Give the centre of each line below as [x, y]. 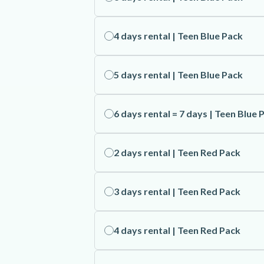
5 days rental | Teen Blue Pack [178, 75]
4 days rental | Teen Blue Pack [178, 36]
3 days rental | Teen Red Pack [177, 191]
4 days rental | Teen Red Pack [177, 230]
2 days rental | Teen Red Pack [177, 152]
